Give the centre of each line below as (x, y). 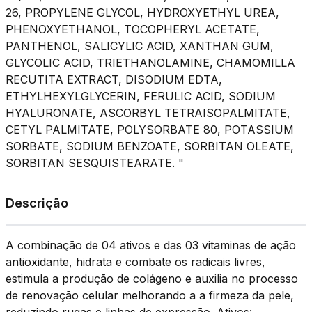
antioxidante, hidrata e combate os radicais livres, (135, 262)
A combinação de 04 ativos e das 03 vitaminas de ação (151, 245)
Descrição (37, 203)
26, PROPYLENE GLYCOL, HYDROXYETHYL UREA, (142, 13)
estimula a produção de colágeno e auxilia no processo (152, 279)
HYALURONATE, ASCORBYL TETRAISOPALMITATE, (148, 113)
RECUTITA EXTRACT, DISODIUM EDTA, (114, 79)
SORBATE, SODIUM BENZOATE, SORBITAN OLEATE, (150, 146)
